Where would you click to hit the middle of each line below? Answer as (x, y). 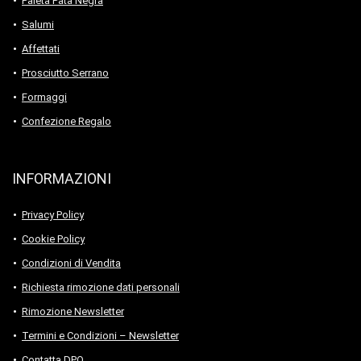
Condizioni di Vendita (71, 263)
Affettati (41, 48)
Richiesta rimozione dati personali (101, 287)
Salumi (38, 24)
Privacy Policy (53, 214)
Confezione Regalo (66, 121)
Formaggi (44, 97)
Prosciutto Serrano (65, 73)
